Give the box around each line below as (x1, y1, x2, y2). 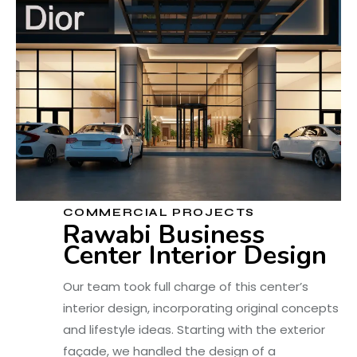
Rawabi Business (62, 218, 265, 252)
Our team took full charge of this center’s (62, 278, 308, 295)
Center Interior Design (62, 238, 327, 273)
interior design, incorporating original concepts (62, 300, 339, 316)
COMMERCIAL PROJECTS (62, 206, 255, 219)
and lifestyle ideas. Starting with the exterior (62, 321, 325, 338)
